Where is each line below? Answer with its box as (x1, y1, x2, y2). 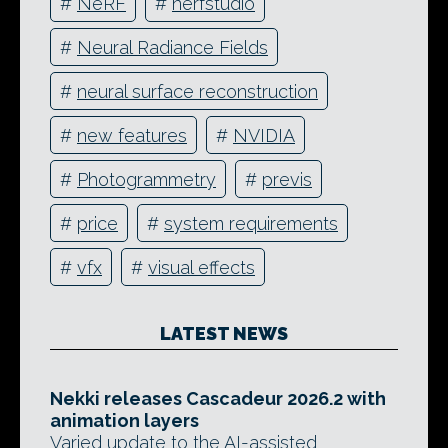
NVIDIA (233, 124, 295, 146)
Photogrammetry (77, 168, 216, 190)
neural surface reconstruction (77, 80, 318, 102)
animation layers (50, 410, 199, 432)
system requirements (164, 212, 338, 234)
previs (262, 168, 312, 190)
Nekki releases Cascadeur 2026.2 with (50, 388, 386, 410)
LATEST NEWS (160, 323, 288, 345)
